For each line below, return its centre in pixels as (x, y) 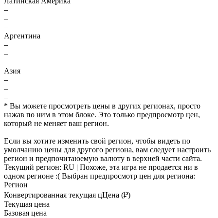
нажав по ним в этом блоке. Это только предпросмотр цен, (102, 115)
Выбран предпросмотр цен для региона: (128, 176)
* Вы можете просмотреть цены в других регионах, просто (102, 106)
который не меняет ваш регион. (56, 123)
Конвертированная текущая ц (53, 195)
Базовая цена (25, 213)
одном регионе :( (33, 176)
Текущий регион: (34, 167)
